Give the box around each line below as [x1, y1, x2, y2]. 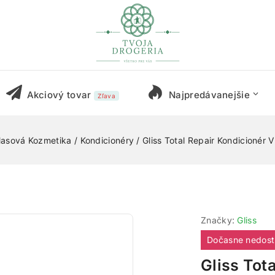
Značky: [201, 215, 238, 225]
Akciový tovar [26, 89, 91, 101]
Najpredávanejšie [169, 89, 250, 101]
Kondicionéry [80, 134, 134, 145]
